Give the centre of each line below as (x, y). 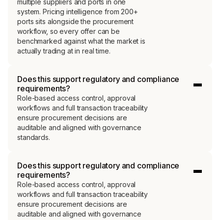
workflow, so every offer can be (69, 31)
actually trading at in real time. (64, 51)
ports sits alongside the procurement (76, 21)
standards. (34, 137)
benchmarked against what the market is (81, 41)
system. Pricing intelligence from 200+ (78, 11)
